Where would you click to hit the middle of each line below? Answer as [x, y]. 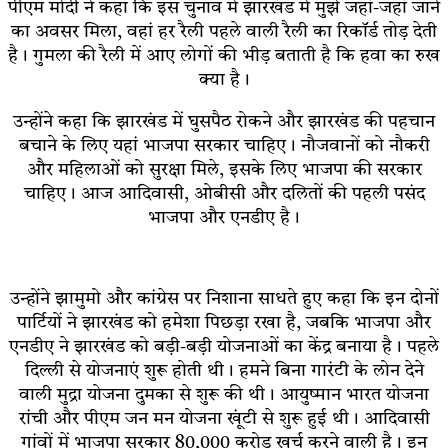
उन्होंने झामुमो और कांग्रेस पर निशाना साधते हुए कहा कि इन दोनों [224, 298]
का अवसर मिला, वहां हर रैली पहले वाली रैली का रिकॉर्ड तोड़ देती [224, 31]
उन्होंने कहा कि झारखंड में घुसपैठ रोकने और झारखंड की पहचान [224, 121]
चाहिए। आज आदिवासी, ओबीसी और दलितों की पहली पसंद [224, 193]
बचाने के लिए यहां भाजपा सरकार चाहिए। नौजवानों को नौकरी [224, 145]
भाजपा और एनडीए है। [224, 217]
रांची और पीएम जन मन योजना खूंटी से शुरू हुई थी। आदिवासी [224, 418]
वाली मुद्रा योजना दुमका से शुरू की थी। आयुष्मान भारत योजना [224, 394]
